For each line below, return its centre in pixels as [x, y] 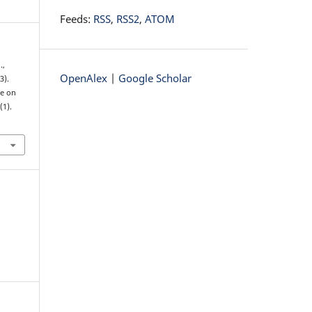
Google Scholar [155, 78]
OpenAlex [84, 78]
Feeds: [77, 19]
